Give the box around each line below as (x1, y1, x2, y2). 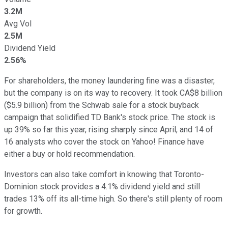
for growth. (4, 206, 42, 216)
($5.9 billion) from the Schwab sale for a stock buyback (4, 100, 199, 110)
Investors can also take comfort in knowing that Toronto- (4, 169, 204, 179)
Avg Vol (4, 18, 32, 28)
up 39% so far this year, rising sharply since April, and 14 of (4, 124, 213, 134)
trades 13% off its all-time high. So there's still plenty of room (4, 193, 222, 204)
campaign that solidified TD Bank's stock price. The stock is (4, 112, 215, 122)
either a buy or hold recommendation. (4, 149, 135, 159)
